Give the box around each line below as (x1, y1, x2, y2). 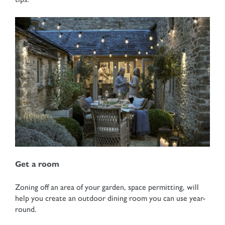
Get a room (15, 159, 59, 169)
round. (15, 204, 39, 214)
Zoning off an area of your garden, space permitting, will (15, 182, 199, 192)
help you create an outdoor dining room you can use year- (15, 193, 205, 203)
